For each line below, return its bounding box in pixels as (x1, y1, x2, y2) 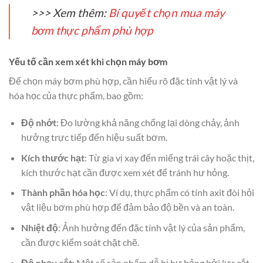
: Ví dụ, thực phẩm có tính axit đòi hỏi (104, 187, 254, 198)
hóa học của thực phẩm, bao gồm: (9, 90, 143, 102)
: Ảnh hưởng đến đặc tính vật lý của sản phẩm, (58, 221, 245, 233)
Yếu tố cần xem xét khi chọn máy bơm (9, 56, 167, 68)
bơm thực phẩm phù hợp (31, 23, 153, 38)
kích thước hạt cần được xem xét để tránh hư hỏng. (21, 166, 229, 178)
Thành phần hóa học (21, 187, 105, 198)
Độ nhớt (21, 117, 56, 129)
